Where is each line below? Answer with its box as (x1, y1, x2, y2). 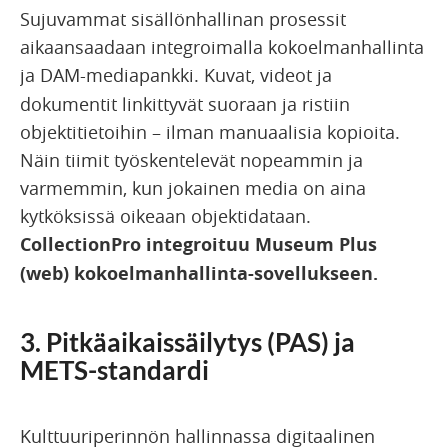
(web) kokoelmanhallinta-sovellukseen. (20, 260, 378, 286)
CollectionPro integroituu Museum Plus (20, 231, 377, 257)
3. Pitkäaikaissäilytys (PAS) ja (20, 325, 355, 358)
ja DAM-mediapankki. (20, 62, 199, 87)
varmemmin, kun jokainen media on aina (20, 175, 366, 200)
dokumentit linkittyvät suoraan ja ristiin (20, 91, 350, 116)
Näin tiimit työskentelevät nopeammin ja (20, 147, 363, 172)
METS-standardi (20, 353, 209, 386)
